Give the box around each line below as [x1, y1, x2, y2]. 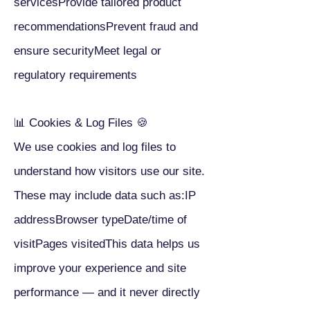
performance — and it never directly [14, 286, 200, 299]
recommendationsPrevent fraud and [14, 20, 198, 33]
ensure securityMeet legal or [14, 44, 161, 57]
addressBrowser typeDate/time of [14, 213, 187, 226]
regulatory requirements [14, 69, 137, 82]
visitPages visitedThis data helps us [14, 237, 200, 250]
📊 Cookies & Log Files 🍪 [14, 116, 148, 129]
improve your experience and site [14, 262, 186, 275]
